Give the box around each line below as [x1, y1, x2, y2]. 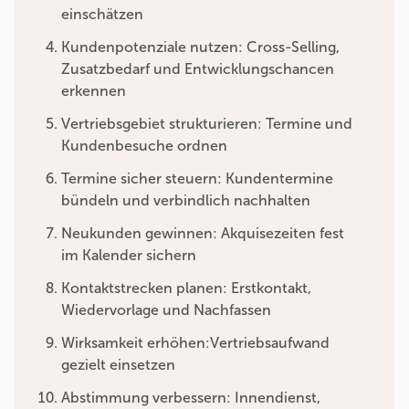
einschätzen [61, 5, 143, 24]
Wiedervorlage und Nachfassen [61, 301, 271, 320]
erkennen [61, 82, 126, 100]
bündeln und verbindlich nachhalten [61, 192, 310, 210]
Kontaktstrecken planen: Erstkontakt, [61, 279, 311, 298]
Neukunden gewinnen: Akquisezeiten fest [61, 225, 344, 243]
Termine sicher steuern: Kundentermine [61, 170, 333, 188]
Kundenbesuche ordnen [61, 137, 227, 155]
